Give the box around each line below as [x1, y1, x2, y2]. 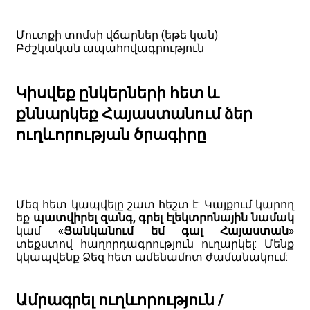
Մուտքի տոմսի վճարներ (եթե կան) [16, 28, 218, 42]
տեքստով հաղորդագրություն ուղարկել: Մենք [16, 237, 294, 250]
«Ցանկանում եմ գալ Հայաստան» [57, 224, 294, 237]
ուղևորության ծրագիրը [16, 125, 206, 143]
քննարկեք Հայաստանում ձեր [16, 104, 253, 122]
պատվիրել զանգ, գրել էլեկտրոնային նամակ [33, 210, 295, 224]
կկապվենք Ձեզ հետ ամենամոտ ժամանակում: [16, 250, 288, 264]
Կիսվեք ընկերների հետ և [16, 84, 219, 102]
